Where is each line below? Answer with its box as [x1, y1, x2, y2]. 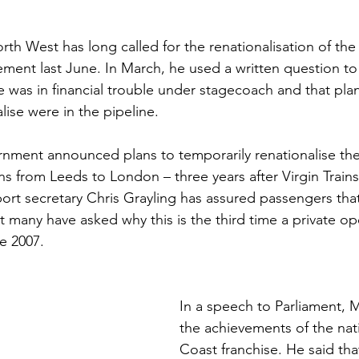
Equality [107, 82, 157, 100]
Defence [21, 82, 75, 100]
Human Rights [189, 82, 279, 100]
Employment [64, 18, 145, 36]
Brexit [177, 18, 214, 36]
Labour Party [246, 18, 326, 36]
